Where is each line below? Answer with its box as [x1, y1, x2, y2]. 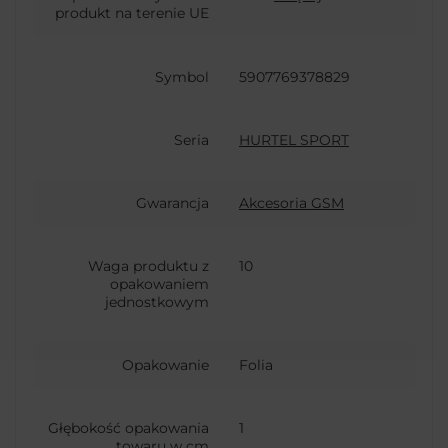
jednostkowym [105, 292, 209, 311]
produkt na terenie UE [55, 4, 209, 23]
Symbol [155, 67, 209, 86]
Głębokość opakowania [48, 418, 209, 437]
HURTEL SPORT [239, 130, 349, 149]
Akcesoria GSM [239, 193, 344, 212]
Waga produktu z [88, 256, 209, 275]
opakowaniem [110, 274, 209, 293]
